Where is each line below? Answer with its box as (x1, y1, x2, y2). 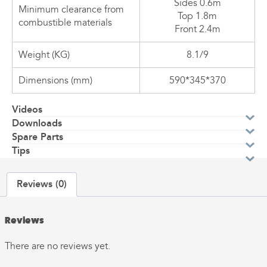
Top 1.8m (178, 10, 217, 22)
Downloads (12, 115, 62, 131)
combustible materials (18, 16, 112, 29)
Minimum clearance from (18, 3, 124, 15)
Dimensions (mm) (18, 74, 92, 86)
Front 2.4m (174, 23, 221, 35)
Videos (12, 101, 42, 117)
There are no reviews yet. (5, 240, 110, 252)
